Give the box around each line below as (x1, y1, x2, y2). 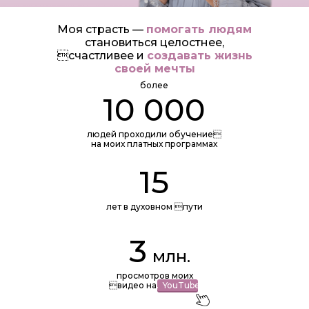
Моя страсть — (57, 23, 146, 36)
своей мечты (114, 62, 195, 75)
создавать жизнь (146, 49, 252, 62)
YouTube (163, 280, 200, 290)
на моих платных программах (91, 139, 217, 149)
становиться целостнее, (85, 36, 224, 49)
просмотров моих (116, 270, 193, 281)
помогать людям (146, 23, 252, 36)
